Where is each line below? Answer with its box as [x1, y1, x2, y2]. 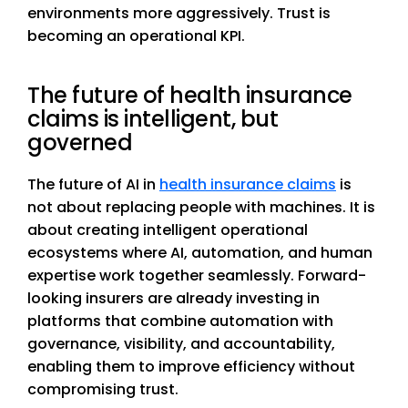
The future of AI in [27, 174, 159, 196]
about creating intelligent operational [27, 219, 308, 241]
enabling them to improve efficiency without [27, 356, 355, 378]
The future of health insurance [27, 80, 352, 111]
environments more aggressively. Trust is [27, 3, 331, 25]
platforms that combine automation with [27, 311, 333, 332]
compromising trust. [27, 379, 178, 401]
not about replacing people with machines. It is [27, 197, 375, 219]
